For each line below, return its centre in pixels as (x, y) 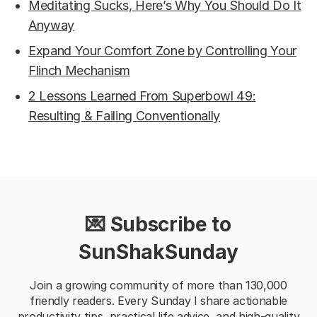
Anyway (52, 25)
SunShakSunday (158, 252)
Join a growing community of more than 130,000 (158, 285)
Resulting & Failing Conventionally (125, 116)
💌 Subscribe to (158, 224)
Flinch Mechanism (79, 70)
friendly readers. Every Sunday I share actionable (158, 301)
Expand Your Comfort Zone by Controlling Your (162, 51)
